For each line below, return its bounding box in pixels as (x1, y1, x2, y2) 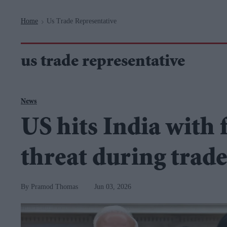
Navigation (69, 2, 106, 9)
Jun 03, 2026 (94, 183, 131, 191)
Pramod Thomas (31, 183, 78, 191)
